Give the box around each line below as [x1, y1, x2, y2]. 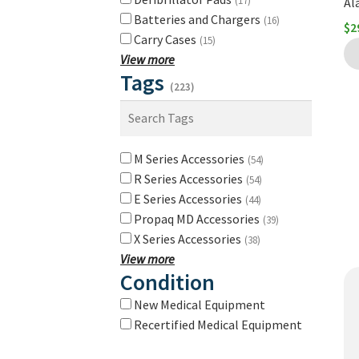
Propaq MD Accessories [134, 211, 262, 228]
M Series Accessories [134, 151, 247, 167]
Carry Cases [134, 31, 199, 48]
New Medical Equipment [134, 296, 265, 313]
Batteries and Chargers [134, 11, 263, 28]
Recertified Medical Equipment [134, 317, 302, 333]
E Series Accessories [134, 191, 244, 208]
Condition [120, 268, 215, 297]
